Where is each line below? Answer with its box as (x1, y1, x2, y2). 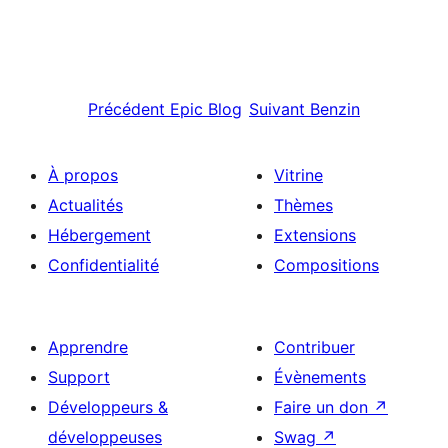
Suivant (249, 99, 305, 119)
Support (48, 367, 110, 387)
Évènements (274, 367, 366, 387)
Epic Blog (170, 99, 242, 119)
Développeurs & (48, 397, 168, 417)
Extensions (274, 225, 356, 245)
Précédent (88, 99, 165, 119)
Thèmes (274, 195, 333, 215)
